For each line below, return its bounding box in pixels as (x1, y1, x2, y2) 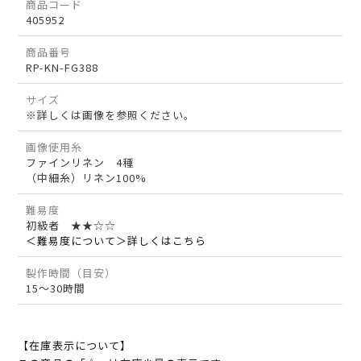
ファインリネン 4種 (26, 155, 135, 171)
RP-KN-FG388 (26, 60, 99, 76)
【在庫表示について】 (18, 338, 131, 354)
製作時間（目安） (26, 265, 117, 281)
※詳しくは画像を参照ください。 (26, 107, 196, 123)
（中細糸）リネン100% (26, 170, 147, 186)
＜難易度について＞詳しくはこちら (26, 233, 207, 249)
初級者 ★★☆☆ (26, 218, 117, 234)
